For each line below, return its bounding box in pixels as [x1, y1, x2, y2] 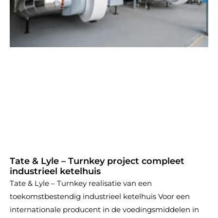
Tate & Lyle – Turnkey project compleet [10, 156, 184, 167]
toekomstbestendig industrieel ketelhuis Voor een [10, 192, 190, 201]
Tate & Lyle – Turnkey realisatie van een [10, 179, 152, 188]
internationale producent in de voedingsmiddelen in [10, 205, 199, 215]
